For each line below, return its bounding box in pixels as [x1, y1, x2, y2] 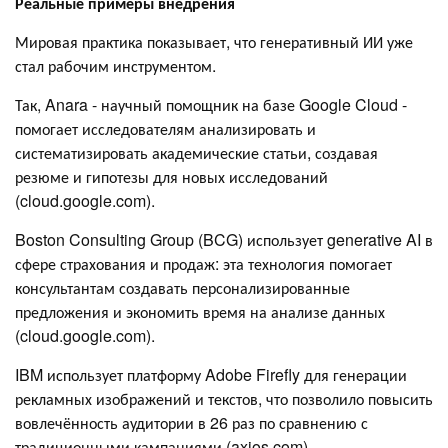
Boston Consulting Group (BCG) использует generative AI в [15, 227, 433, 251]
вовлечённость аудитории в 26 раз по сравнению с [15, 410, 368, 434]
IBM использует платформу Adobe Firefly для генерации [15, 362, 407, 386]
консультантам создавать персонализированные [15, 275, 350, 299]
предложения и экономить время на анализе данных [15, 299, 385, 323]
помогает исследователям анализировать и [15, 116, 316, 140]
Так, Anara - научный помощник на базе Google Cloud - [15, 92, 407, 116]
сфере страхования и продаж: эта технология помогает [15, 251, 392, 275]
